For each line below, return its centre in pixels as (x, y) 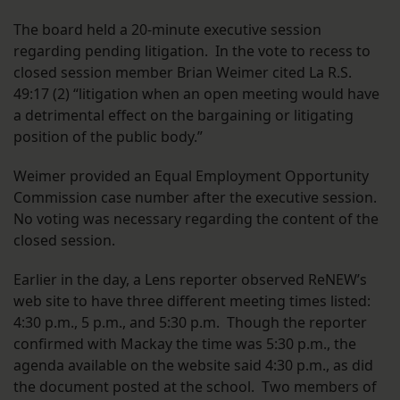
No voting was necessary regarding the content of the (196, 219)
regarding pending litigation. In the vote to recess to (192, 51)
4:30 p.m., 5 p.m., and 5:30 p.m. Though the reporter (190, 323)
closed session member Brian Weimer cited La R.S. (183, 73)
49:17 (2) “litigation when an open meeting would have (196, 94)
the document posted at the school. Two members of (195, 387)
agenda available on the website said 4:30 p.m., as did (193, 366)
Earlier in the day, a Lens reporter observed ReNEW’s (190, 280)
